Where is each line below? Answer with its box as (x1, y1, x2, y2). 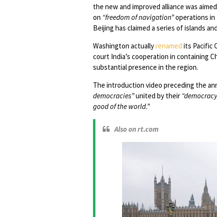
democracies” (93, 91, 134, 100)
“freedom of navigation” (102, 13, 174, 22)
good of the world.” (93, 102, 150, 111)
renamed (155, 41, 182, 50)
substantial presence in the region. (93, 62, 200, 72)
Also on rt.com (114, 124, 158, 134)
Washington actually (93, 41, 155, 50)
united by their (134, 91, 182, 100)
